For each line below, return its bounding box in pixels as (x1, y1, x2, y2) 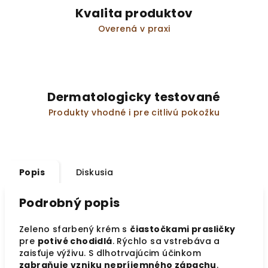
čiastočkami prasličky (130, 223, 236, 235)
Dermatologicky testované (47, 89, 221, 105)
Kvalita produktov (75, 5, 193, 22)
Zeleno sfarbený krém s (19, 223, 130, 235)
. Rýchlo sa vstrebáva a (112, 235, 220, 247)
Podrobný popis (19, 194, 120, 211)
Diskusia (76, 166, 114, 178)
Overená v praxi (98, 23, 170, 35)
